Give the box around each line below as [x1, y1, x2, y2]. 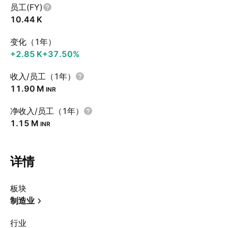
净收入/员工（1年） [10, 106, 83, 116]
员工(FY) [10, 2, 43, 12]
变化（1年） [10, 37, 56, 47]
